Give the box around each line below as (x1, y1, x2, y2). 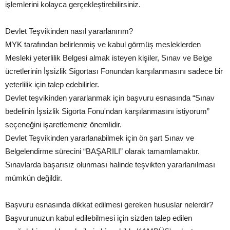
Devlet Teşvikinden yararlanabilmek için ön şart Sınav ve (5, 133, 194, 142)
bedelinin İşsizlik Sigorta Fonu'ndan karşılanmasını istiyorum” (5, 106, 209, 116)
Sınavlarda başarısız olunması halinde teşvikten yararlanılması (5, 160, 215, 169)
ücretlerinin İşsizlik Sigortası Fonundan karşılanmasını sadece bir (5, 66, 223, 75)
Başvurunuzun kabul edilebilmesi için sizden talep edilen (5, 213, 192, 222)
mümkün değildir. (5, 173, 62, 182)
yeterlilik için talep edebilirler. (5, 80, 99, 89)
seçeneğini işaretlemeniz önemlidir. (5, 120, 122, 129)
